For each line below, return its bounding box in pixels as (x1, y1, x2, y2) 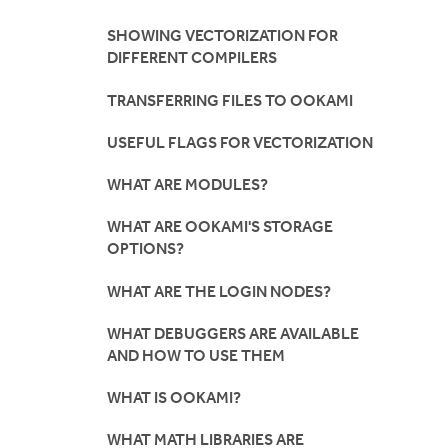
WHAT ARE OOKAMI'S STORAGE (107, 217, 333, 237)
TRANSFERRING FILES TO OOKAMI (107, 90, 353, 110)
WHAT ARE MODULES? (107, 175, 268, 195)
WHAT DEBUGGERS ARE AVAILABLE (107, 323, 359, 343)
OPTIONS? (107, 239, 184, 259)
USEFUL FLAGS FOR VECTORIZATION (107, 132, 373, 152)
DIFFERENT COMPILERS (107, 48, 277, 68)
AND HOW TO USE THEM (107, 345, 285, 365)
